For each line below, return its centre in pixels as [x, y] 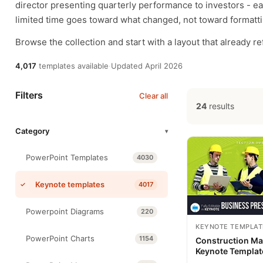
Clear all [154, 95]
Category [32, 131]
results [220, 106]
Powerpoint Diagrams [65, 211]
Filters [29, 95]
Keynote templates [70, 184]
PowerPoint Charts [60, 238]
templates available [73, 66]
